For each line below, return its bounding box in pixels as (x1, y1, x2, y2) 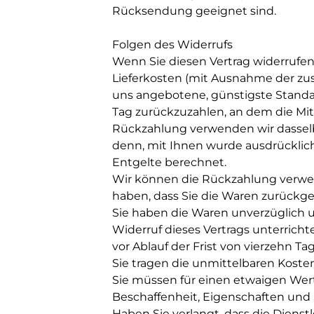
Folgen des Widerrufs (112, 38, 233, 51)
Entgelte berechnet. (112, 156, 226, 169)
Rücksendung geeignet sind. (112, 4, 276, 18)
